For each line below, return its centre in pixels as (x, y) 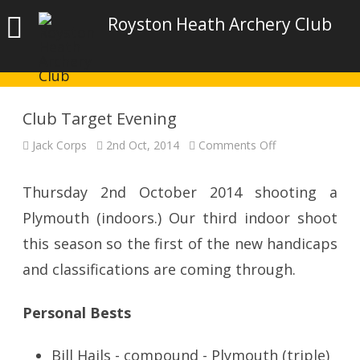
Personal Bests (77, 313)
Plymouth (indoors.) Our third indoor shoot (180, 218)
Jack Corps (59, 145)
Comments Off (237, 145)
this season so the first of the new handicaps (180, 243)
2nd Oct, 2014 (143, 145)
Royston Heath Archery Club (220, 24)
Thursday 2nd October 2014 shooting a (180, 192)
